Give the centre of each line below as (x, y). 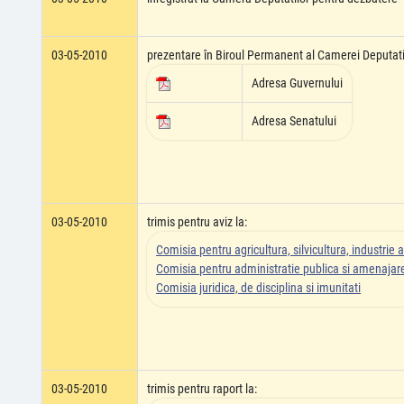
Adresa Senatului (294, 121)
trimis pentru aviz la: (197, 222)
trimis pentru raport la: (202, 389)
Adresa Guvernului (297, 83)
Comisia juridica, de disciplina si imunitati (258, 288)
